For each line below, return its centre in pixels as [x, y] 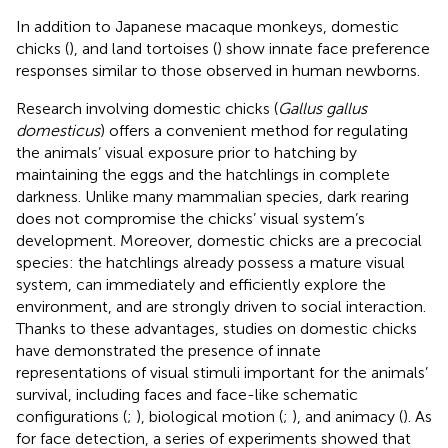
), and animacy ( [347, 416]
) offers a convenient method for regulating [254, 130]
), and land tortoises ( [143, 48]
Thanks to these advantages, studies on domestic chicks [216, 328]
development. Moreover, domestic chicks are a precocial [219, 240]
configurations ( [71, 416]
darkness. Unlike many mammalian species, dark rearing [212, 196]
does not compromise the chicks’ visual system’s [190, 218]
